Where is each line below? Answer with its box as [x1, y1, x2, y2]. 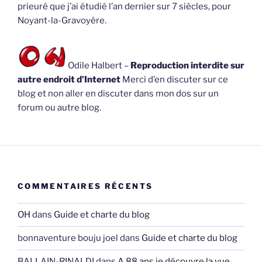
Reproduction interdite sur [130, 60, 244, 71]
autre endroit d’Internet [18, 74, 122, 85]
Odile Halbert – [66, 60, 130, 71]
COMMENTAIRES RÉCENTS [18, 181, 153, 191]
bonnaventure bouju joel [18, 233, 118, 244]
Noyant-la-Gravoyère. [18, 15, 106, 26]
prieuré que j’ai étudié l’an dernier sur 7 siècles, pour [18, 1, 231, 12]
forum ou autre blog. [18, 102, 101, 113]
